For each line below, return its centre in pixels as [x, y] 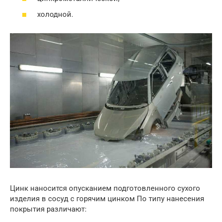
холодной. [55, 14]
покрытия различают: [48, 209]
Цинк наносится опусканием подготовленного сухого [105, 189]
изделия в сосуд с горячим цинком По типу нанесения [107, 199]
